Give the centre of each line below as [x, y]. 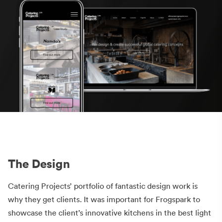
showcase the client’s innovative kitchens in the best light [110, 212]
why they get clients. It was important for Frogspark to [104, 199]
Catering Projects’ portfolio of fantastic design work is [103, 186]
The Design [39, 163]
